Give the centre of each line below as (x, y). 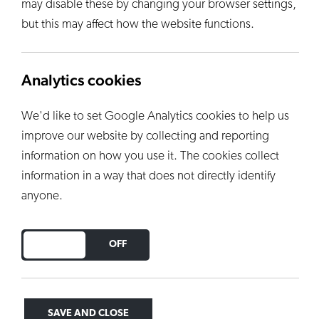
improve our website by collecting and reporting (145, 136)
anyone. (42, 196)
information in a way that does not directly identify (148, 176)
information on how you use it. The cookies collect (150, 156)
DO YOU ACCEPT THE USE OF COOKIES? (111, 244)
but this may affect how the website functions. (138, 25)
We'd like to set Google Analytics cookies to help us (155, 116)
